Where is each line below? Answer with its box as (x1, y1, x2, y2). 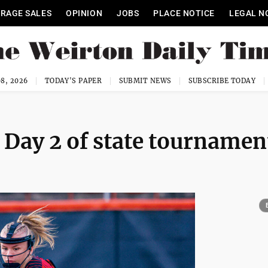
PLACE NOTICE (153, 8, 215, 18)
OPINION (66, 8, 103, 18)
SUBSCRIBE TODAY (188, 77, 256, 85)
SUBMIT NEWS (118, 77, 172, 85)
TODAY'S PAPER (44, 77, 102, 85)
